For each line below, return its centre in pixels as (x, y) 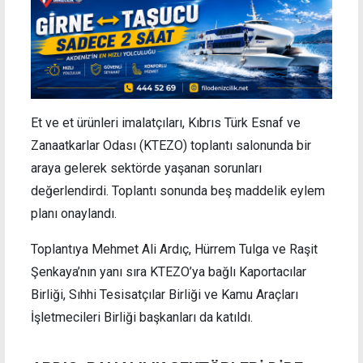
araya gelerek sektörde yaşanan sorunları (146, 168)
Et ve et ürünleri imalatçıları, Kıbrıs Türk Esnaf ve (166, 122)
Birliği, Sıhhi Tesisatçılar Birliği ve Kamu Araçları (164, 294)
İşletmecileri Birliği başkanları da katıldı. (142, 317)
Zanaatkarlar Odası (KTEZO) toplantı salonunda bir (171, 145)
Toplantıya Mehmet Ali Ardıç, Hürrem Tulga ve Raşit (174, 249)
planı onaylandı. (74, 213)
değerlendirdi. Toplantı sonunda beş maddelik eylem (178, 190)
